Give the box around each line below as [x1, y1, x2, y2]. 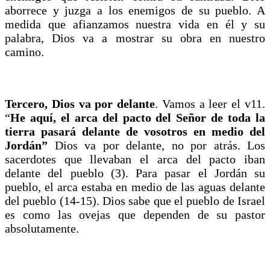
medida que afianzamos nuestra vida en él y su [5, 17, 265, 31]
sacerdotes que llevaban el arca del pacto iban [5, 152, 265, 166]
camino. [5, 45, 59, 58]
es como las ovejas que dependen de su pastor [5, 207, 265, 221]
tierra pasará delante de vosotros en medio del [5, 124, 265, 138]
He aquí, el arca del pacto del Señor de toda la [10, 110, 265, 124]
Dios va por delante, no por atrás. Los [48, 138, 265, 152]
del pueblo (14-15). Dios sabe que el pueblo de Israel [5, 193, 265, 207]
